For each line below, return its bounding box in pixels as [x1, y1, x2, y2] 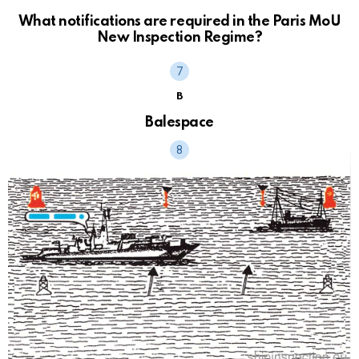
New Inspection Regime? [96, 30, 263, 45]
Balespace [145, 115, 214, 130]
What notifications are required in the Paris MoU [18, 14, 341, 29]
